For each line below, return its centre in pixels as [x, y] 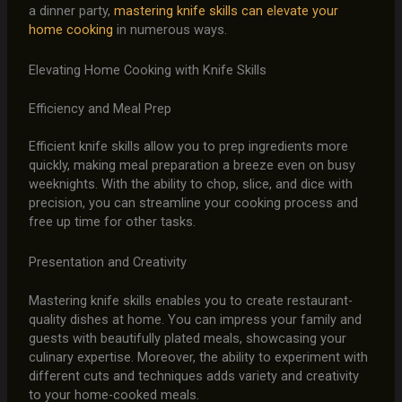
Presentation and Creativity [107, 262]
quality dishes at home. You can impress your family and [195, 319]
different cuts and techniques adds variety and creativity [193, 376]
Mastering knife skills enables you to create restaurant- [190, 300]
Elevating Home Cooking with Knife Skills [147, 70]
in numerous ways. [170, 30]
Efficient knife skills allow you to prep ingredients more [188, 147]
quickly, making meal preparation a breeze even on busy [192, 166]
